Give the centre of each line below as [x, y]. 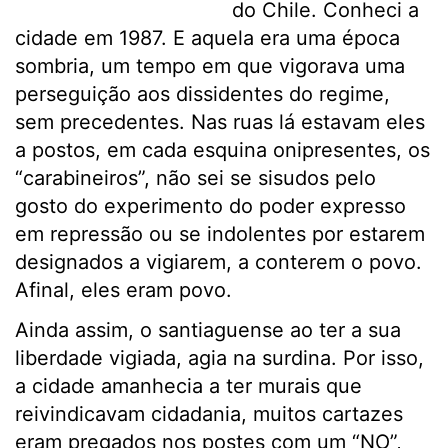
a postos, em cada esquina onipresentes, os [222, 150]
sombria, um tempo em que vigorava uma [210, 66]
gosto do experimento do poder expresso [210, 206]
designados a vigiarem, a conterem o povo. [218, 262]
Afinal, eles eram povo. [123, 290]
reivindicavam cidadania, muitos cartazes [209, 414]
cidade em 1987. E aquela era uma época [207, 38]
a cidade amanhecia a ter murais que [188, 386]
